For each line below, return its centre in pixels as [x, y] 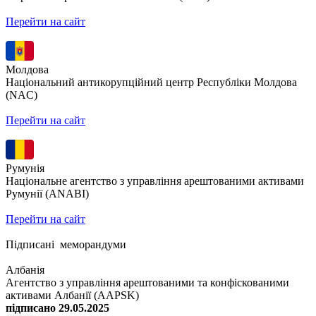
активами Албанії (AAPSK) [72, 296]
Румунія [25, 169]
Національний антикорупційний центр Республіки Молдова [151, 83]
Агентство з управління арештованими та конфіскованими [147, 283]
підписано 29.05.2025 [57, 308]
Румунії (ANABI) [47, 194]
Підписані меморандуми [66, 245]
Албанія [25, 270]
